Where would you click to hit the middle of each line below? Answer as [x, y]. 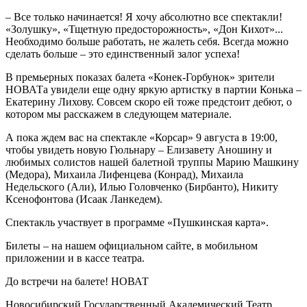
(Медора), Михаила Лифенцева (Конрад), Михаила [124, 175]
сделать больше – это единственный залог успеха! [123, 54]
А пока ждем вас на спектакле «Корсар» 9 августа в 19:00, [142, 138]
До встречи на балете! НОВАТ [77, 282]
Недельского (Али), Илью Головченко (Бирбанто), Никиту [142, 187]
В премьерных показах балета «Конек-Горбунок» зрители [140, 77]
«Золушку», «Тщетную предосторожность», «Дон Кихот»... [144, 29]
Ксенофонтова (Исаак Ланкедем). [84, 199]
